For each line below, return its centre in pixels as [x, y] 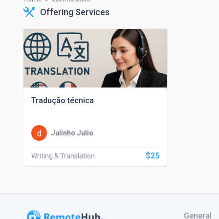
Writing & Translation [63, 156]
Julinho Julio [72, 133]
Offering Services [75, 12]
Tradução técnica [63, 100]
